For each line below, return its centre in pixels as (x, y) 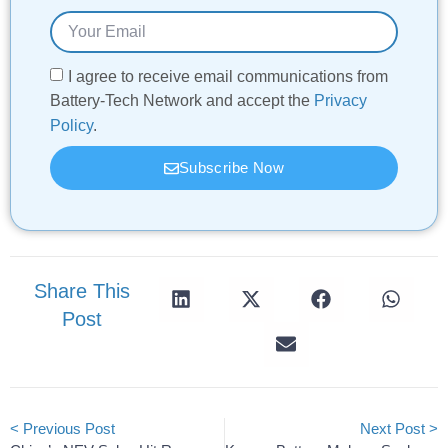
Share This (82, 290)
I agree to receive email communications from (228, 76)
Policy (72, 125)
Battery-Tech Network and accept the (182, 100)
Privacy (341, 100)
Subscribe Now (231, 168)
